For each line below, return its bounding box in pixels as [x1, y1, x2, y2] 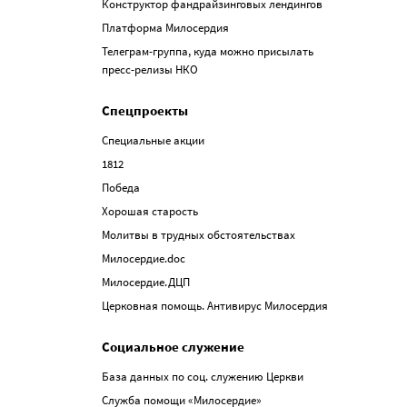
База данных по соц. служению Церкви [102, 368, 303, 384]
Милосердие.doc [102, 250, 185, 266]
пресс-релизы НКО [102, 61, 198, 77]
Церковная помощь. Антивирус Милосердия [102, 297, 328, 313]
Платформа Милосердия [102, 19, 229, 35]
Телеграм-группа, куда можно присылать [102, 43, 313, 59]
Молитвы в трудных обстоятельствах [102, 226, 295, 243]
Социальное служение [102, 337, 244, 355]
